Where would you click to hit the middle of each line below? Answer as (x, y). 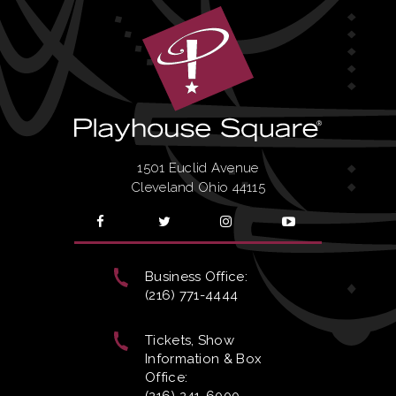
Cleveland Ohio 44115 (198, 188)
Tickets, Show (190, 341)
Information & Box (204, 359)
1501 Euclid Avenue (198, 168)
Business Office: (196, 277)
